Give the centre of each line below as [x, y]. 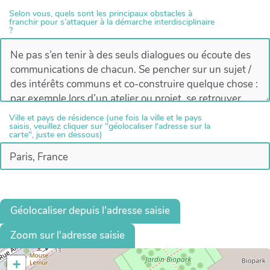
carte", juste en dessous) [56, 135]
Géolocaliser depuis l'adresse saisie [90, 211]
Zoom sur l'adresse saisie [67, 236]
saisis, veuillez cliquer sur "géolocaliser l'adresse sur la [110, 127]
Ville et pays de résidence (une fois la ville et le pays [105, 118]
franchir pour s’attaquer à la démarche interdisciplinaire [112, 22]
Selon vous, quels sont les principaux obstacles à [101, 14]
